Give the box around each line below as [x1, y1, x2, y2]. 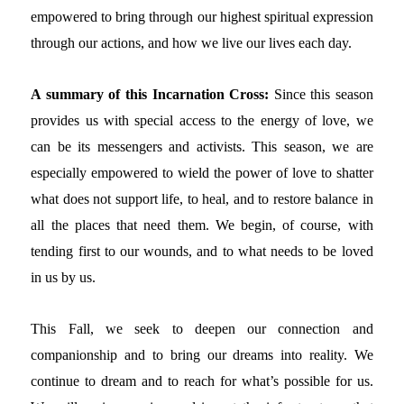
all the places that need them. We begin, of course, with [31, 217, 373, 234]
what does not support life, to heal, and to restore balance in [31, 191, 373, 207]
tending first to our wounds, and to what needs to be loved [31, 243, 373, 260]
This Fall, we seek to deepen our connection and [31, 321, 373, 337]
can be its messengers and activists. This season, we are [31, 139, 373, 155]
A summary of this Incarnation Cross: [31, 87, 270, 103]
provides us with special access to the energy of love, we [31, 113, 373, 129]
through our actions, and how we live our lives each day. [31, 35, 353, 51]
